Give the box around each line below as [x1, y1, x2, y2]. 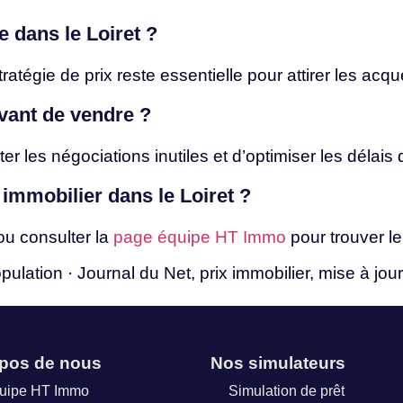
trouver [330, 228, 389, 247]
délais [347, 146, 398, 166]
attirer [287, 65, 335, 85]
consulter [20, 228, 95, 247]
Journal [77, 263, 139, 282]
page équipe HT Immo [113, 228, 286, 247]
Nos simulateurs [210, 354, 345, 373]
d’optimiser [232, 146, 320, 166]
